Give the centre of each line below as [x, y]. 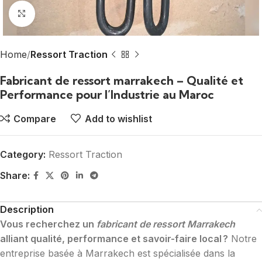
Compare [35, 118]
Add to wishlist [118, 118]
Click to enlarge [68, 14]
